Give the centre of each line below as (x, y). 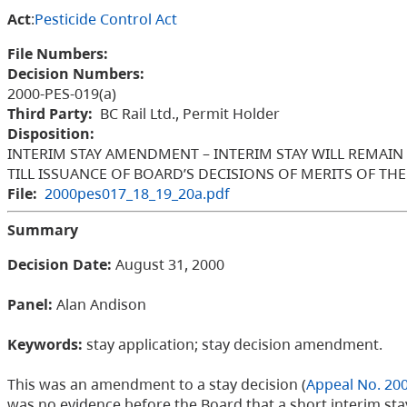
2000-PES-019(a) (62, 94)
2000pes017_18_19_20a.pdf (137, 194)
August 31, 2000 (168, 265)
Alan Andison (99, 305)
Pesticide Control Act (106, 20)
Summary (43, 230)
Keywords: (45, 345)
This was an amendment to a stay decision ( (157, 385)
